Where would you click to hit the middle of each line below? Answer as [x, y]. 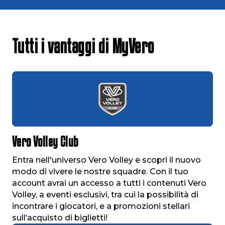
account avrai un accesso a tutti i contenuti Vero [109, 183]
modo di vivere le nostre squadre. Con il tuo [100, 171]
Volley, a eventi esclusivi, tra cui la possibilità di [105, 194]
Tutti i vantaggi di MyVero [83, 46]
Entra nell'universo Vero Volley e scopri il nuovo [106, 160]
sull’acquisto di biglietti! [60, 217]
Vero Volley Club [45, 141]
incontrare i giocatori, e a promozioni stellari [101, 206]
